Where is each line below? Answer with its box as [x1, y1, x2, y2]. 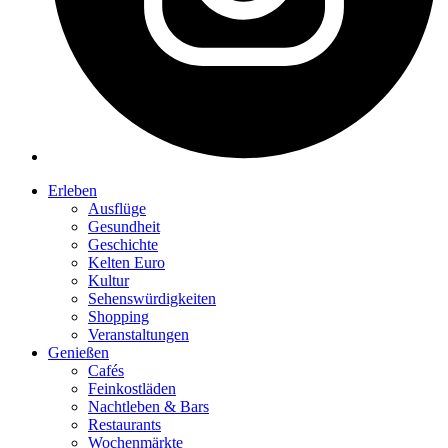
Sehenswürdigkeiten [88, 290, 216, 308]
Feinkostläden [88, 380, 176, 398]
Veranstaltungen [88, 326, 189, 344]
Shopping [88, 308, 149, 326]
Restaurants [88, 416, 161, 434]
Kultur [88, 272, 129, 290]
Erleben [48, 182, 97, 200]
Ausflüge [88, 200, 146, 218]
